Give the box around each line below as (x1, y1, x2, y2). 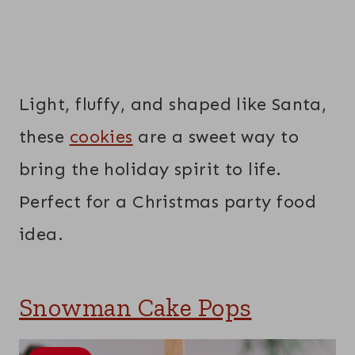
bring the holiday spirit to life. (19, 158, 282, 180)
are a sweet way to (132, 125, 300, 147)
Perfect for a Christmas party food (19, 190, 316, 212)
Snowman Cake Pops (19, 292, 252, 323)
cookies (69, 125, 133, 147)
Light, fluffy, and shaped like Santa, (19, 93, 327, 115)
